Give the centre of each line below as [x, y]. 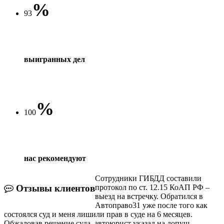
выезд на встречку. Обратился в [149, 196]
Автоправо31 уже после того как [151, 205]
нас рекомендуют [55, 158]
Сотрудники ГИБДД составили [148, 178]
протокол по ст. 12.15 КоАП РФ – [152, 187]
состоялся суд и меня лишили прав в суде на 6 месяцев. [98, 214]
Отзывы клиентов [54, 188]
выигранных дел [54, 59]
